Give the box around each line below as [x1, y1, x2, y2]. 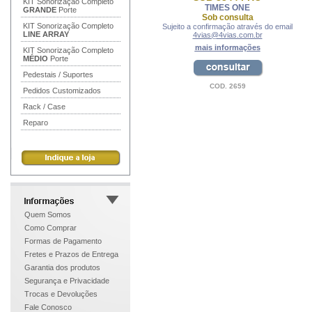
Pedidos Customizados [23, 86, 101, 95]
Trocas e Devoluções [24, 290, 97, 298]
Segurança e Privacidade [24, 276, 109, 285]
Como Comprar [24, 224, 77, 232]
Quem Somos [24, 210, 71, 219]
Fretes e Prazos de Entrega [24, 250, 118, 258]
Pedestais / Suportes [23, 70, 93, 79]
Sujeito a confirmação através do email [162, 22, 292, 31]
